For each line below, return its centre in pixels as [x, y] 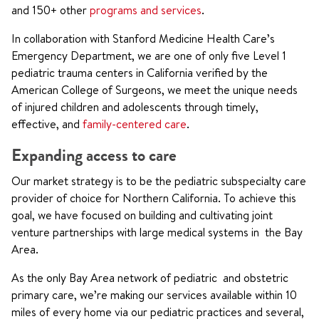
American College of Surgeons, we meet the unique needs [155, 90]
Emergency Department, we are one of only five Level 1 [149, 56]
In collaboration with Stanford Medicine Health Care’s [143, 38]
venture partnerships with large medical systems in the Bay [157, 232]
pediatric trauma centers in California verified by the [140, 73]
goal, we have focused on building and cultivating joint [142, 215]
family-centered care [135, 124]
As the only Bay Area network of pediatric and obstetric [150, 278]
